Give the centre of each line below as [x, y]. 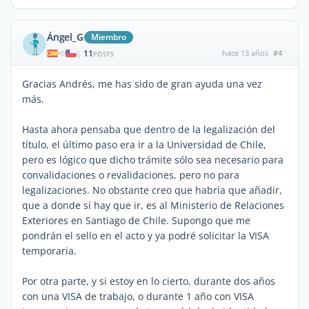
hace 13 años [245, 52]
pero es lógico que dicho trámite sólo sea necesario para [153, 159]
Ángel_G [65, 37]
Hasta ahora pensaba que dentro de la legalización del [149, 129]
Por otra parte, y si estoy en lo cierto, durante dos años [149, 281]
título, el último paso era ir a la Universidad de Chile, [144, 144]
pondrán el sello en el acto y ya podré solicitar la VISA [146, 235]
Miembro [108, 37]
